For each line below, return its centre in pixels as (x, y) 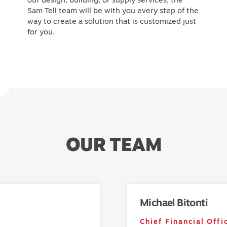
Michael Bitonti (174, 203)
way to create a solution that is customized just (111, 21)
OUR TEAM (113, 144)
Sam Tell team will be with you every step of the (113, 10)
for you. (41, 31)
